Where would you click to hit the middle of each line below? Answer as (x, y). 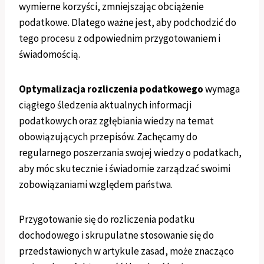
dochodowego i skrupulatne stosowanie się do (116, 235)
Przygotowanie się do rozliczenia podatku (107, 220)
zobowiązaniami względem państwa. (96, 185)
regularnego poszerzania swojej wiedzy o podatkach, (130, 153)
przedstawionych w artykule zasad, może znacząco (126, 251)
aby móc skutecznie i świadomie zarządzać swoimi (125, 169)
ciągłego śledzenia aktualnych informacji (105, 105)
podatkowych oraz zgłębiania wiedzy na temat (116, 121)
